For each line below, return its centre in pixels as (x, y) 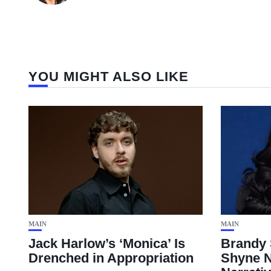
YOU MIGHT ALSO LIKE (109, 77)
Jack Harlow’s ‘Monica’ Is (107, 244)
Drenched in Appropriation (111, 258)
